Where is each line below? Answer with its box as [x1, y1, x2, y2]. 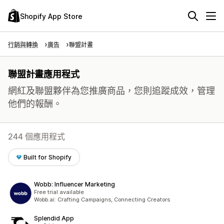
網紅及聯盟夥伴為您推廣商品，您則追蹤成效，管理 [8, 85, 215, 96]
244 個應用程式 [8, 131, 65, 141]
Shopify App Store [20, 11, 82, 20]
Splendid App [34, 214, 74, 222]
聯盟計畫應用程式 [8, 69, 79, 79]
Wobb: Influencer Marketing [34, 180, 115, 188]
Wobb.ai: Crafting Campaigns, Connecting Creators [34, 196, 170, 203]
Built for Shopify [23, 153, 72, 161]
